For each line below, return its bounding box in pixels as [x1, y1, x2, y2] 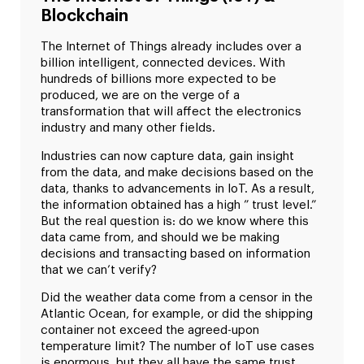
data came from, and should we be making [41, 231, 279, 244]
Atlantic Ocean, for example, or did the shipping [41, 307, 313, 320]
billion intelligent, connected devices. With [41, 57, 285, 70]
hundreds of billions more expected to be [41, 73, 276, 86]
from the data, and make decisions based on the [41, 166, 314, 179]
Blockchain [41, 8, 128, 25]
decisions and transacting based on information [41, 247, 310, 260]
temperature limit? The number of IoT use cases [41, 340, 314, 353]
